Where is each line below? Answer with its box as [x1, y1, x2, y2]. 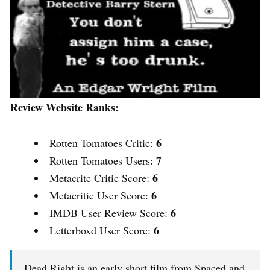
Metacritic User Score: [49, 188, 151, 203]
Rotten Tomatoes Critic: [49, 136, 156, 151]
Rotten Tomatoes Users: [49, 153, 156, 168]
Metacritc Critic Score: [49, 171, 152, 186]
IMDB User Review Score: [49, 206, 171, 221]
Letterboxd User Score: [49, 223, 154, 238]
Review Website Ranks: [10, 99, 119, 116]
